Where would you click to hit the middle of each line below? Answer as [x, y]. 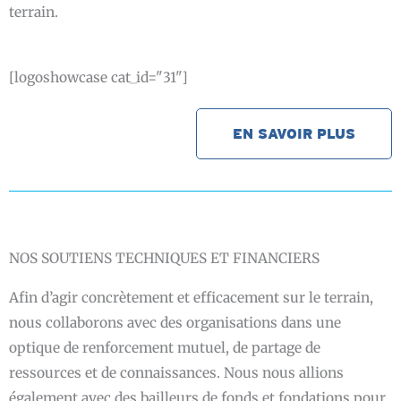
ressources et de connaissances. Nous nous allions [176, 372]
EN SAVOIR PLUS [294, 133]
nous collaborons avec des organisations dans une [175, 322]
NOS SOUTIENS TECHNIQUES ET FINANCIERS [164, 258]
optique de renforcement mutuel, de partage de [165, 347]
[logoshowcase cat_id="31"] [98, 77]
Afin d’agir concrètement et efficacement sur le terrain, [191, 297]
